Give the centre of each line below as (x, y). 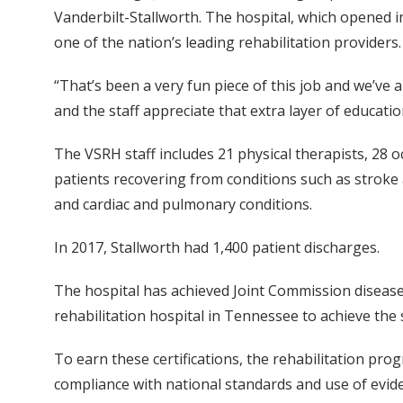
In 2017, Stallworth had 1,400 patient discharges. (217, 247)
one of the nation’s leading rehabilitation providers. (228, 42)
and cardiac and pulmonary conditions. (183, 204)
